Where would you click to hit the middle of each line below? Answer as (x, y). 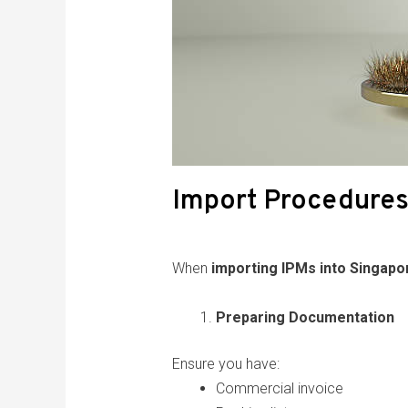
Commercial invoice (279, 389)
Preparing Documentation (305, 318)
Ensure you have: (225, 364)
